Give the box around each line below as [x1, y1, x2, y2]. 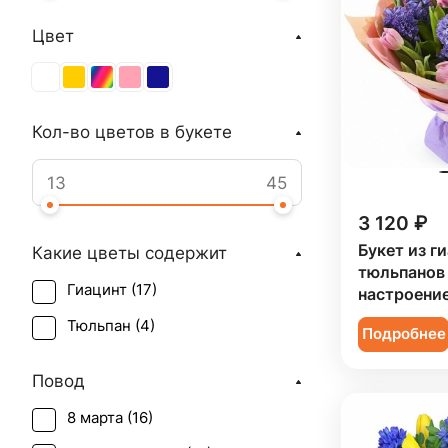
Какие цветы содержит [32, 243, 227, 263]
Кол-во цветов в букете [32, 122, 232, 142]
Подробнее [361, 325, 446, 344]
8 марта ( [67, 409, 132, 427]
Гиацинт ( [67, 281, 136, 299]
